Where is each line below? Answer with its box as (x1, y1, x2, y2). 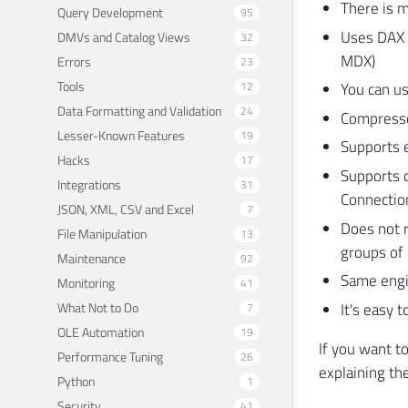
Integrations (57, 174, 121, 194)
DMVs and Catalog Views (57, 26, 190, 46)
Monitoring (57, 272, 115, 292)
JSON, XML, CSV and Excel (57, 199, 194, 219)
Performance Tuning (57, 346, 163, 366)
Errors (57, 51, 91, 71)
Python (57, 371, 95, 391)
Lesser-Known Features (57, 125, 185, 145)
